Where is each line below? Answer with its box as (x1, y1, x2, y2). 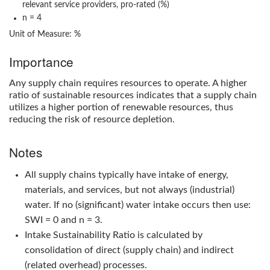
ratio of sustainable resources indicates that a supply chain (9, 90, 257, 101)
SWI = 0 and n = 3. (24, 215, 102, 225)
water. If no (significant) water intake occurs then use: (24, 200, 251, 210)
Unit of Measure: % (9, 30, 81, 39)
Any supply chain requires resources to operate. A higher (9, 78, 247, 89)
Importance (9, 52, 74, 71)
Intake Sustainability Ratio (24, 230, 135, 240)
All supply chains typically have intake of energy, (24, 170, 228, 180)
